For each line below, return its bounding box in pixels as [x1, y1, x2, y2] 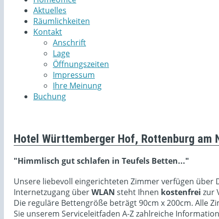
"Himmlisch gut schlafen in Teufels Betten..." [14, 155, 189, 166]
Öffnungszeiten [53, 58, 109, 69]
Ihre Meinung [53, 80, 102, 91]
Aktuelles [33, 4, 66, 16]
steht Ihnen [115, 186, 161, 197]
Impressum [53, 69, 95, 80]
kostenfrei [161, 186, 201, 197]
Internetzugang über [14, 186, 91, 197]
